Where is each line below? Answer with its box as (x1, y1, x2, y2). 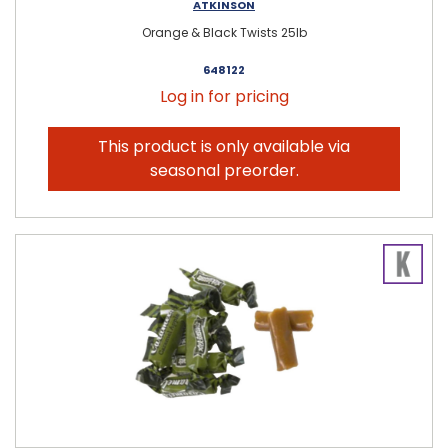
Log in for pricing (159, 84, 289, 108)
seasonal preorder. (149, 158, 299, 182)
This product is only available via (98, 134, 350, 158)
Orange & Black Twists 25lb (141, 23, 307, 41)
